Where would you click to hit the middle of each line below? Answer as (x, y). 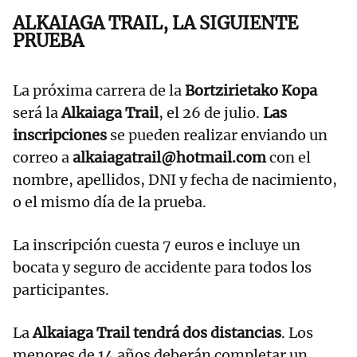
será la (35, 113)
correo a (43, 158)
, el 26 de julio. (209, 113)
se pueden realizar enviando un (217, 135)
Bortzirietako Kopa (251, 91)
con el (290, 158)
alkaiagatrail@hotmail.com (171, 158)
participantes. (61, 290)
